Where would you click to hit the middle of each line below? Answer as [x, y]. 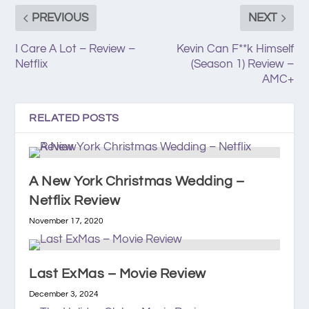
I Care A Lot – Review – [76, 49]
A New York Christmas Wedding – [137, 181]
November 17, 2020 [67, 221]
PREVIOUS [60, 18]
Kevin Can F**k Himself [235, 49]
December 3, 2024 [64, 294]
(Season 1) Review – [242, 64]
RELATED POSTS [74, 118]
